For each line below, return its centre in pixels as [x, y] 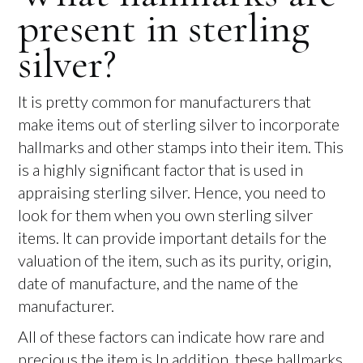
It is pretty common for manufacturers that [165, 101]
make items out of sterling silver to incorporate [179, 124]
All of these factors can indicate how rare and [172, 336]
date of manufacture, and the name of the [158, 283]
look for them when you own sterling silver [166, 215]
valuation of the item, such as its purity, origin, [175, 260]
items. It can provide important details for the [173, 237]
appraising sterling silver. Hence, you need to [172, 192]
